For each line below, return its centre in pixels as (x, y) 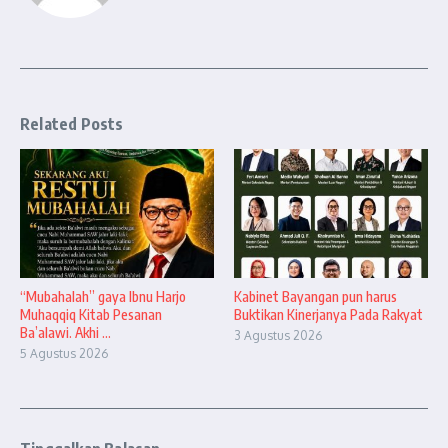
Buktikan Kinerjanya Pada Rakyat (328, 315)
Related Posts (72, 123)
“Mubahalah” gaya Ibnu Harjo (103, 297)
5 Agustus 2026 (64, 354)
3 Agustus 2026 (278, 336)
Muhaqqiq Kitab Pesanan (91, 315)
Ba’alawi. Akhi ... (65, 333)
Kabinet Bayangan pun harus (315, 297)
